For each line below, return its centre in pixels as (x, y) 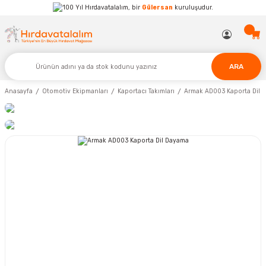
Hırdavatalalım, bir (113, 7)
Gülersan (157, 7)
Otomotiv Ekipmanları (75, 91)
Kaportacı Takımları (146, 91)
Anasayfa (19, 91)
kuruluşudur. (193, 7)
